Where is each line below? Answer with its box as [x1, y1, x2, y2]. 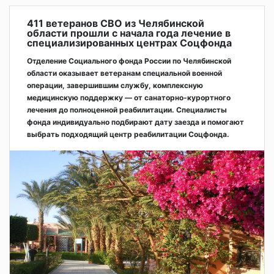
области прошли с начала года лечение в [27, 26, 231, 39]
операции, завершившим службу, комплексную [27, 80, 203, 90]
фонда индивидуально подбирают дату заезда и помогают [27, 117, 244, 127]
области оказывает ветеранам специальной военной [27, 68, 222, 78]
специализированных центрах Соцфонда [27, 36, 232, 49]
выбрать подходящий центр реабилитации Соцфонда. [27, 129, 229, 139]
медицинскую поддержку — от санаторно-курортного [27, 92, 231, 102]
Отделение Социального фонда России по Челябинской [27, 56, 231, 65]
